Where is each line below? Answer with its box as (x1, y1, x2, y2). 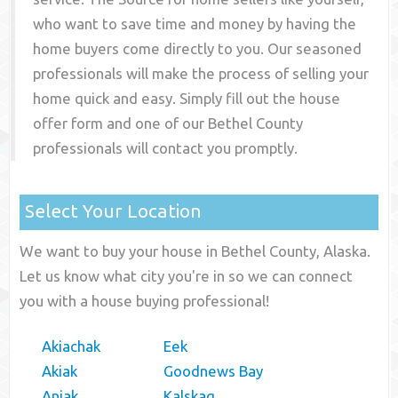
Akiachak (42, 338, 101, 355)
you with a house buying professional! (20, 292, 270, 310)
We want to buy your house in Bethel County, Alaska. (20, 243, 371, 260)
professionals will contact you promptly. (33, 139, 298, 157)
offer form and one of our (33, 115, 209, 132)
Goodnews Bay (163, 362, 264, 380)
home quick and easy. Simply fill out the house (33, 90, 341, 107)
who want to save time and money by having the (33, 15, 357, 33)
